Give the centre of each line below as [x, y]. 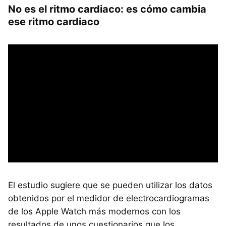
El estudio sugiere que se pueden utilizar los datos [110, 185]
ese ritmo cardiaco [54, 21]
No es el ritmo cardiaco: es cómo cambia [107, 9]
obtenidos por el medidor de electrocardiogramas [109, 198]
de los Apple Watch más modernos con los [94, 211]
